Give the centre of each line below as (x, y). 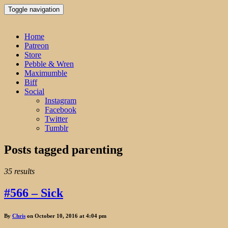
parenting (97, 149)
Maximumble (46, 73)
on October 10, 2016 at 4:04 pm (66, 216)
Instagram (61, 101)
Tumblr (56, 128)
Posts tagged (38, 149)
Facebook (61, 110)
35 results (19, 171)
